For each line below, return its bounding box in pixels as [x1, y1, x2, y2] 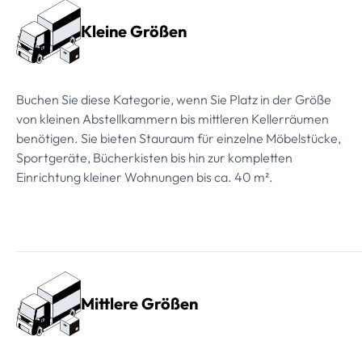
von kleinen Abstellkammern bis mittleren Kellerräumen [16, 111, 329, 128]
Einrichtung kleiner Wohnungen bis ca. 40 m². [16, 169, 273, 186]
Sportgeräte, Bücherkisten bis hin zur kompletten [16, 149, 293, 166]
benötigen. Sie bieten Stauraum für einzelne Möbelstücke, [16, 130, 341, 147]
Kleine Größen [81, 21, 187, 42]
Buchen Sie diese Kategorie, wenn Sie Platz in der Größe [16, 91, 331, 108]
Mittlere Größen [81, 293, 198, 314]
